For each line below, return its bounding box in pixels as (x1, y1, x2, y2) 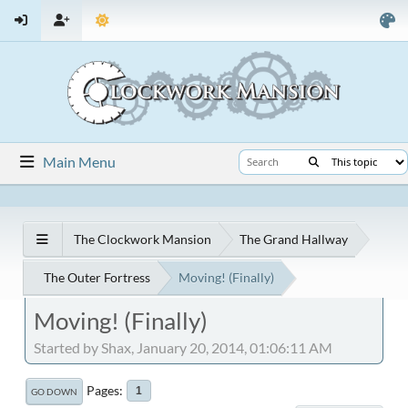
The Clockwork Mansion (74, 231, 211, 248)
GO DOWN (31, 386, 77, 398)
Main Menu (43, 152, 117, 170)
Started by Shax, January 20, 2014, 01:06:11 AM (34, 339, 332, 357)
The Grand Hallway (240, 231, 348, 248)
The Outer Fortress (44, 270, 150, 286)
